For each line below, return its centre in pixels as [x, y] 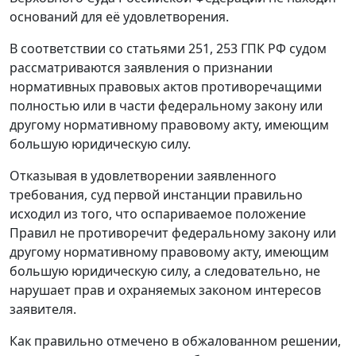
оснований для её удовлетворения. [119, 17]
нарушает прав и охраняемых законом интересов [165, 290]
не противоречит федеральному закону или [196, 233]
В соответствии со [68, 49]
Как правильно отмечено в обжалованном [145, 341]
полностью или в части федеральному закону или [166, 106]
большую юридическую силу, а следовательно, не [165, 271]
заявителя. [43, 310]
